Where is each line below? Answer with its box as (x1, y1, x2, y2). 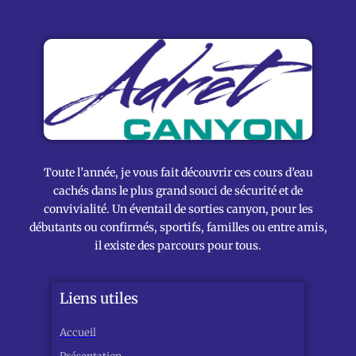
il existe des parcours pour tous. (95, 238, 261, 253)
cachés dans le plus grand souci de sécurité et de (53, 183, 303, 198)
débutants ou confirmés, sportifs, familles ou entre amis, (29, 219, 327, 234)
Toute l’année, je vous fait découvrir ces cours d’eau (43, 164, 313, 180)
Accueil (60, 326, 96, 340)
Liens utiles (60, 289, 138, 308)
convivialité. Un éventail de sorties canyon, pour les (43, 201, 313, 216)
